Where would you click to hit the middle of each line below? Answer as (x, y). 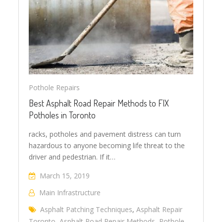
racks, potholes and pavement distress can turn (105, 134)
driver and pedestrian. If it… (72, 157)
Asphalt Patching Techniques (86, 209)
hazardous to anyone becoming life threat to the (107, 145)
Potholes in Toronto (62, 115)
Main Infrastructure (70, 192)
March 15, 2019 (65, 175)
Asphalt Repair (160, 209)
